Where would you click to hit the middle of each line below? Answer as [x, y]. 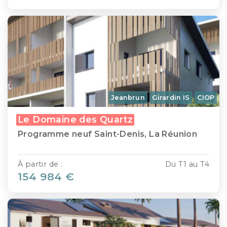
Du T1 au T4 [187, 164]
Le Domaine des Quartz [75, 119]
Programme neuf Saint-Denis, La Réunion [108, 134]
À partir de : [40, 164]
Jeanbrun [128, 97]
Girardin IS [171, 97]
